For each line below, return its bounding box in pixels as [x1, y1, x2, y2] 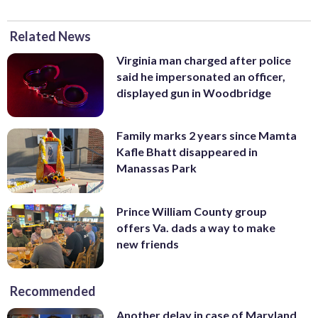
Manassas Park [116, 161, 197, 175]
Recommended [10, 283, 96, 300]
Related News [10, 28, 91, 44]
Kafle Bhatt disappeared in [116, 145, 258, 159]
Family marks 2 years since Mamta [116, 128, 297, 143]
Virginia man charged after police [116, 53, 291, 67]
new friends [116, 236, 179, 251]
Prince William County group [116, 204, 267, 218]
